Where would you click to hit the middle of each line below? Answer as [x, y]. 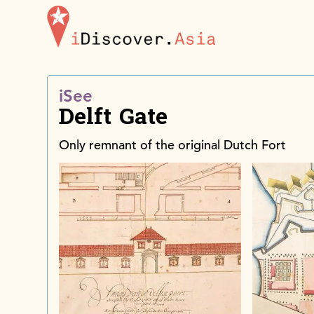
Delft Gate [114, 117]
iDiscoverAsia [250, 14]
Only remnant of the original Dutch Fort [173, 144]
